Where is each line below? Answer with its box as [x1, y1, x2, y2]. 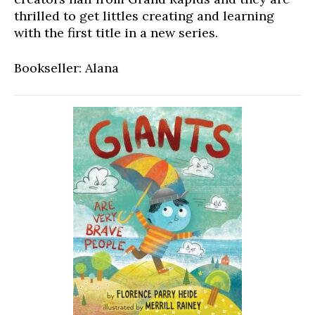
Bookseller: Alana [14, 60, 119, 76]
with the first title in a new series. [14, 25, 218, 41]
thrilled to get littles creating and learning [14, 8, 274, 24]
